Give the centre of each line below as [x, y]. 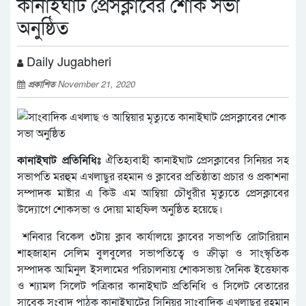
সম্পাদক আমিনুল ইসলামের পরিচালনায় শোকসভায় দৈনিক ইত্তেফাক [153, 270]
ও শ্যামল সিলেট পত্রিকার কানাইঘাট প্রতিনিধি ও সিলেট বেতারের [153, 286]
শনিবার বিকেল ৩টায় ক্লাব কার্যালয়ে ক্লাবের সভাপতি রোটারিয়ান [153, 237]
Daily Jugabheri [67, 61]
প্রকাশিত [43, 84]
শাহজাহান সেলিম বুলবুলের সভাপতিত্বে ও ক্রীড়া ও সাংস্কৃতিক [153, 253]
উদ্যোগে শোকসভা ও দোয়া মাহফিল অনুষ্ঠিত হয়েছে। [120, 210]
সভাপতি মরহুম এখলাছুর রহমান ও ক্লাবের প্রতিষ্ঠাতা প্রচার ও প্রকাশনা [153, 177]
